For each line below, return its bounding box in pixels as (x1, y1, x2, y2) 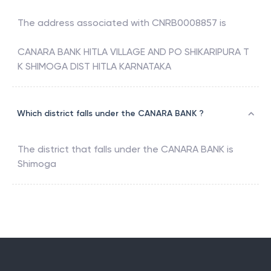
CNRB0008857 (152, 17, 217, 29)
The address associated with (18, 17, 152, 29)
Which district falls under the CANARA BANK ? (17, 108, 204, 119)
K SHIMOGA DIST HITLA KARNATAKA (18, 60, 171, 73)
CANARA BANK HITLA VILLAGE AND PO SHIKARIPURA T (18, 46, 249, 58)
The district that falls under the (18, 143, 161, 155)
